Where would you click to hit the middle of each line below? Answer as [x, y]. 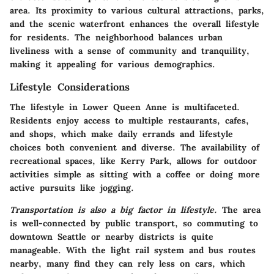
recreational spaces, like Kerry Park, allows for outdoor [133, 161]
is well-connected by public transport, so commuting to [134, 223]
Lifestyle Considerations [70, 87]
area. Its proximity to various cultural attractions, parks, [137, 11]
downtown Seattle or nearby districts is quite [112, 236]
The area [239, 209]
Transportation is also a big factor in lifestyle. [113, 209]
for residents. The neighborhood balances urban [116, 38]
